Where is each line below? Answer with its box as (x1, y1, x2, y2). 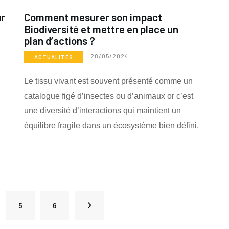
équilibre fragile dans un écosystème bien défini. (24, 121, 199, 130)
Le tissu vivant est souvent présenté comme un (24, 76, 193, 85)
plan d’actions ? (24, 34, 95, 47)
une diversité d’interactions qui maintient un (24, 106, 181, 115)
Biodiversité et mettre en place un (24, 22, 178, 35)
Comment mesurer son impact (24, 10, 162, 24)
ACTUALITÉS (34, 53, 73, 60)
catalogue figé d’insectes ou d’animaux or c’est (24, 91, 193, 100)
